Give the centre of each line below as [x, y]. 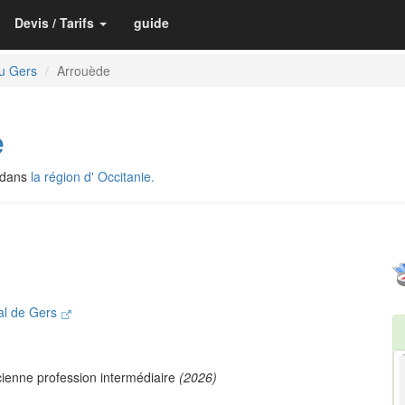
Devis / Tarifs [54, 23]
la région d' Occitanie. [93, 176]
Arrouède [84, 71]
